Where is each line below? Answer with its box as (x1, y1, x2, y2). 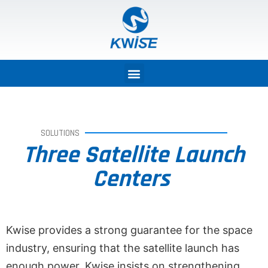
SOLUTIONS (40, 127, 80, 139)
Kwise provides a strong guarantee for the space (6, 224, 252, 236)
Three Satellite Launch (23, 140, 245, 170)
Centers (93, 164, 175, 194)
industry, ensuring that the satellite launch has (6, 242, 239, 254)
